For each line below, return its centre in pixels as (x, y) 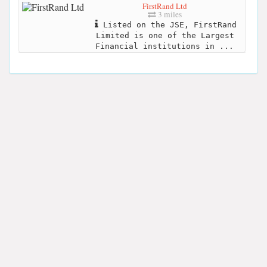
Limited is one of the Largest (165, 36)
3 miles (169, 15)
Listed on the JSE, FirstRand (167, 25)
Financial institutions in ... (164, 46)
